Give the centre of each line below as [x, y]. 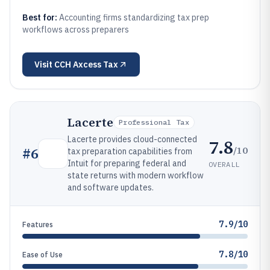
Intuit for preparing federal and [127, 163]
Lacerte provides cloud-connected [132, 139]
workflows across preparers [76, 30]
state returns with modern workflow [136, 175]
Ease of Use [42, 255]
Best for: [41, 17]
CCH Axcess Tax [86, 64]
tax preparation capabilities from [130, 151]
